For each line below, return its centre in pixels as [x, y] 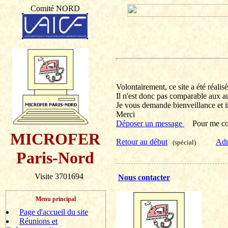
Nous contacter [144, 177]
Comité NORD [55, 8]
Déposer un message [150, 123]
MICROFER [55, 139]
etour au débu [144, 142]
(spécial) [183, 142]
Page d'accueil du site [54, 212]
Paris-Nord [55, 158]
